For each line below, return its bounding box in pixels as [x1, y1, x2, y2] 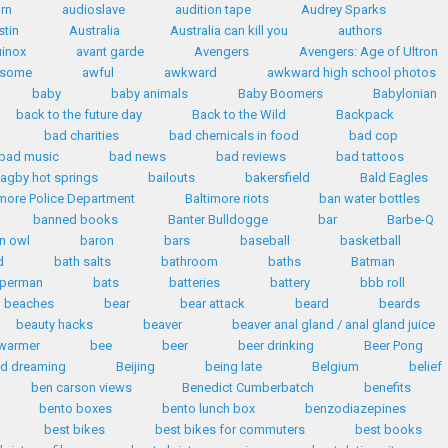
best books [355, 422, 422, 437]
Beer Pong [364, 338, 423, 353]
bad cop [348, 128, 398, 143]
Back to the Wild [191, 107, 286, 122]
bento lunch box [162, 401, 255, 416]
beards [378, 296, 420, 311]
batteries [169, 275, 220, 290]
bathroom [160, 254, 218, 269]
